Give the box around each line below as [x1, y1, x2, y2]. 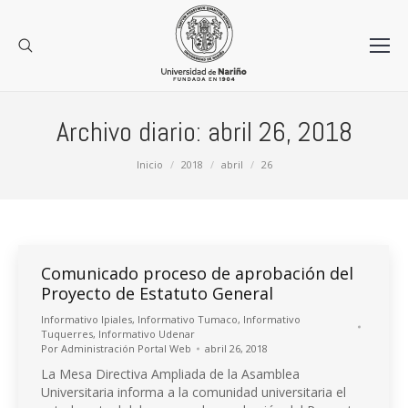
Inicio [136, 158, 163, 171]
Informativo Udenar [98, 327, 195, 341]
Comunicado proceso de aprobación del [41, 262, 353, 284]
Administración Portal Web [61, 342, 191, 355]
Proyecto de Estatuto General [41, 282, 273, 304]
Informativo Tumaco [138, 312, 238, 326]
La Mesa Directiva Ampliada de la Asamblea [41, 365, 300, 382]
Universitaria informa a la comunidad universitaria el [41, 383, 346, 401]
